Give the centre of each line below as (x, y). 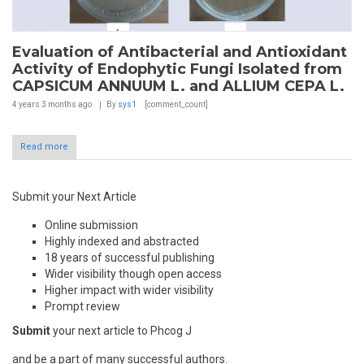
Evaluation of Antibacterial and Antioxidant (180, 52)
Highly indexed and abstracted (122, 242)
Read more (44, 147)
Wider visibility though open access (133, 274)
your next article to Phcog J (121, 331)
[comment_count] (175, 105)
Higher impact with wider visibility (129, 290)
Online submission (91, 225)
